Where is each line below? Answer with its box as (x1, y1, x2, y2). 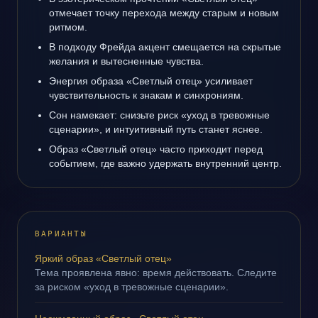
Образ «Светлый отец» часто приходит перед (49, 143, 263, 155)
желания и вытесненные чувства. (49, 55, 204, 67)
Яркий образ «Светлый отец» (35, 253, 172, 264)
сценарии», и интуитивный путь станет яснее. (49, 124, 263, 135)
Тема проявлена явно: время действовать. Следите (35, 267, 277, 278)
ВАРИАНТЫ (35, 229, 87, 238)
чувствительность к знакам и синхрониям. (49, 89, 243, 101)
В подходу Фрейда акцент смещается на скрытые (49, 41, 281, 53)
